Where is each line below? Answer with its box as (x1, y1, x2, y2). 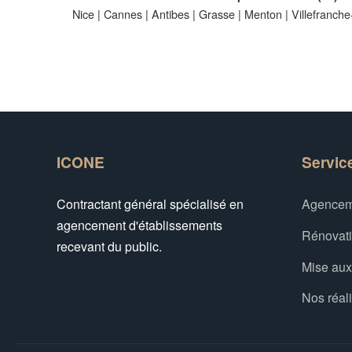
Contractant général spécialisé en (57, 195, 244, 213)
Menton (244, 5, 282, 22)
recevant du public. (57, 237, 162, 255)
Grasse (199, 5, 235, 22)
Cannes (104, 5, 142, 22)
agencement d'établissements (57, 216, 222, 234)
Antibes (152, 5, 189, 22)
